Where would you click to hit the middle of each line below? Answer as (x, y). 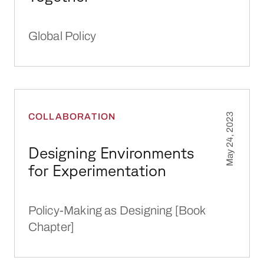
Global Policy (62, 36)
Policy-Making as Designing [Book (117, 210)
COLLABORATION (72, 117)
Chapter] (51, 227)
